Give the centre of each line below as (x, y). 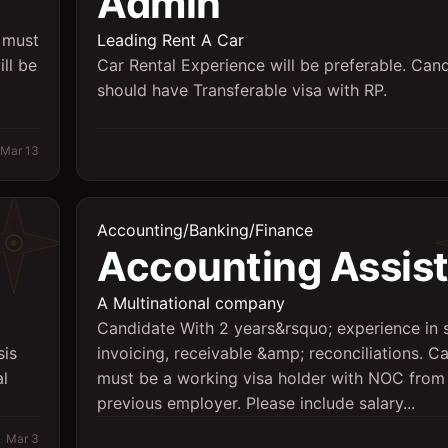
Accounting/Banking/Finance (205, 230)
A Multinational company (191, 303)
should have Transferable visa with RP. (242, 90)
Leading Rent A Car (170, 40)
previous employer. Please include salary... (256, 403)
